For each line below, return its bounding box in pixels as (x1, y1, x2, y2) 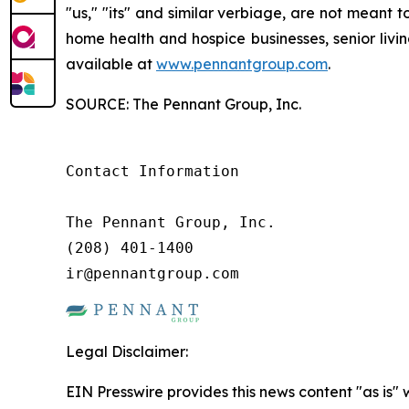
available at (66, 55, 156, 74)
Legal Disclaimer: (66, 342, 188, 362)
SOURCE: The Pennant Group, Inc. (66, 95, 301, 114)
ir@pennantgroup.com (66, 265, 239, 283)
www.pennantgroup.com (156, 55, 328, 74)
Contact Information (66, 163, 239, 181)
